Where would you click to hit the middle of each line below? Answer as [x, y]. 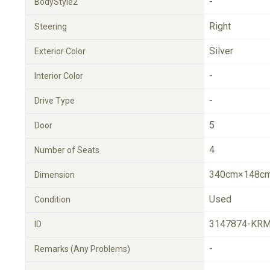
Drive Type [55, 101]
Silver [221, 51]
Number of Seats [67, 150]
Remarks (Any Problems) [82, 249]
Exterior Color [60, 51]
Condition [52, 199]
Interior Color [59, 76]
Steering [51, 27]
